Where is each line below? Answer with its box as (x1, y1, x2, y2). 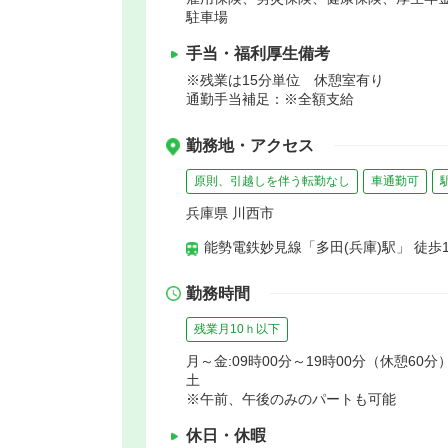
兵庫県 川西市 (186, 204, 274, 221)
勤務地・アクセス (186, 136, 314, 154)
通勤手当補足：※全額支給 (186, 90, 354, 107)
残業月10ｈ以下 (194, 321, 280, 336)
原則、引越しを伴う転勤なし (194, 173, 350, 188)
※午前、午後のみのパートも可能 (186, 390, 396, 407)
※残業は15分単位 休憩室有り (186, 71, 398, 88)
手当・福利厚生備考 (186, 44, 330, 62)
